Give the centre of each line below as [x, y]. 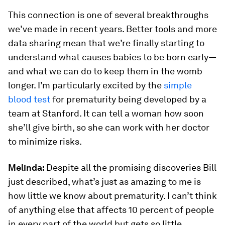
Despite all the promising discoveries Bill [131, 167]
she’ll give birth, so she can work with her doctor [109, 127]
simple [178, 85]
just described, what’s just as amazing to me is [104, 181]
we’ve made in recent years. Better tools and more [113, 29]
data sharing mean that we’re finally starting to [106, 43]
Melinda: [27, 167]
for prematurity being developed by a [128, 99]
